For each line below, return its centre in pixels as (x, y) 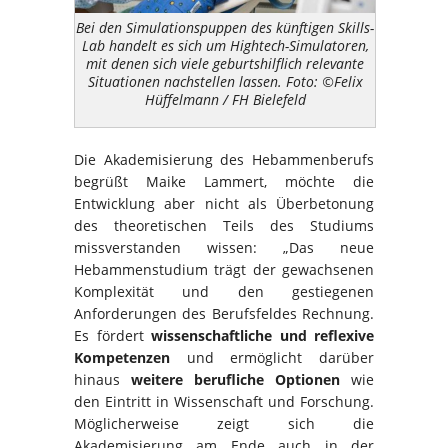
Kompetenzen (122, 357)
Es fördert (112, 335)
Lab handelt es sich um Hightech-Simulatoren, (225, 46)
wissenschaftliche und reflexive (262, 335)
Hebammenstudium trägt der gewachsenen (224, 269)
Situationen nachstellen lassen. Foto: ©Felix (225, 82)
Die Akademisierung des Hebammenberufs (224, 159)
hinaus (102, 379)
